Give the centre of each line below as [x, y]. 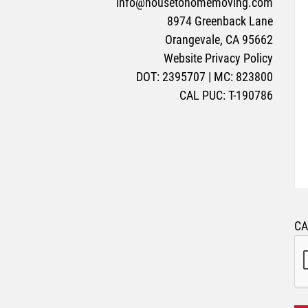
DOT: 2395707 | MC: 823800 [205, 77]
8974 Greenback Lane [220, 21]
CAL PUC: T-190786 [227, 96]
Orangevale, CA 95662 [219, 40]
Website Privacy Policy [219, 58]
